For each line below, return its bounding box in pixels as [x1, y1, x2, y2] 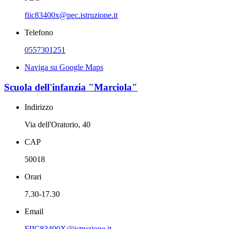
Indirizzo [25, 102, 53, 111]
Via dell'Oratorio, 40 [25, 120, 90, 129]
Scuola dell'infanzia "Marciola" [4, 81, 138, 93]
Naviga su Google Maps [25, 63, 103, 72]
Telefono [25, 28, 53, 37]
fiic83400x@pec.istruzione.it [25, 11, 118, 20]
